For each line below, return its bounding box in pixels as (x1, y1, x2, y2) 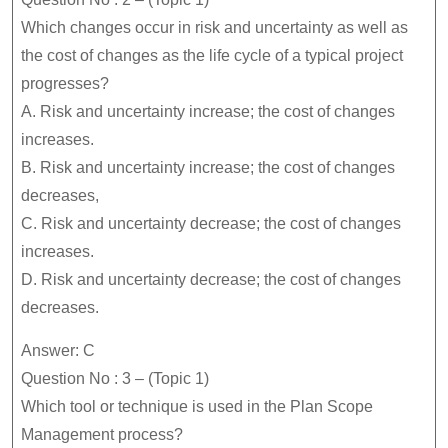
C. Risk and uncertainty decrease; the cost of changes (21, 215, 401, 232)
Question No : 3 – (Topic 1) (21, 370, 209, 387)
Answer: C (21, 342, 95, 359)
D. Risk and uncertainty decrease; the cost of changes (21, 271, 401, 288)
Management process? (21, 426, 183, 443)
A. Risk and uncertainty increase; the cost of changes (21, 103, 395, 120)
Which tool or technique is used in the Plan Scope (21, 398, 373, 415)
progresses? (21, 75, 109, 92)
